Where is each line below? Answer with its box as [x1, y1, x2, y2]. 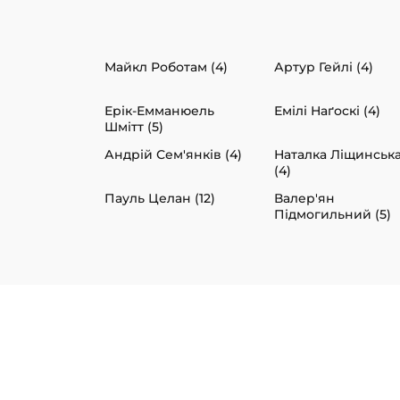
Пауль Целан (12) [104, 190, 215, 207]
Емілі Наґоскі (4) [274, 103, 380, 120]
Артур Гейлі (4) [274, 59, 373, 76]
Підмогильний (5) [274, 206, 391, 223]
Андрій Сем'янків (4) [104, 146, 242, 163]
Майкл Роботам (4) [104, 59, 228, 76]
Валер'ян [274, 190, 335, 207]
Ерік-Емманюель [104, 103, 214, 120]
